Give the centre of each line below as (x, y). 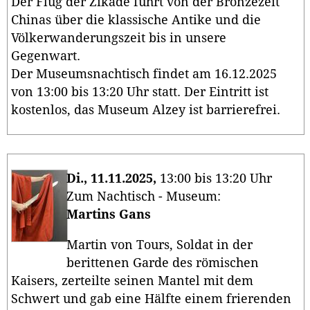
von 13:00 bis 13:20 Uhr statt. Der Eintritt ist (140, 92)
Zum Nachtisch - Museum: (145, 197)
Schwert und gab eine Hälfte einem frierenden (151, 299)
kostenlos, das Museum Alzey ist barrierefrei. (146, 110)
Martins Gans (110, 215)
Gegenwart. (47, 56)
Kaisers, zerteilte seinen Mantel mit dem (132, 281)
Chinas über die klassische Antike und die (136, 20)
